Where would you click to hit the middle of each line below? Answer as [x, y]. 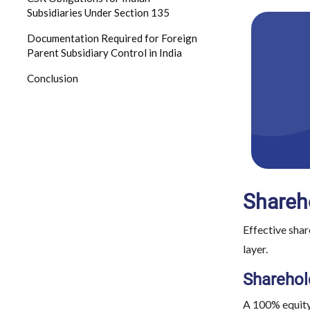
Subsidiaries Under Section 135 [98, 12]
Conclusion [53, 78]
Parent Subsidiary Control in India [104, 53]
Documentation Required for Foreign [112, 38]
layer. [255, 249]
